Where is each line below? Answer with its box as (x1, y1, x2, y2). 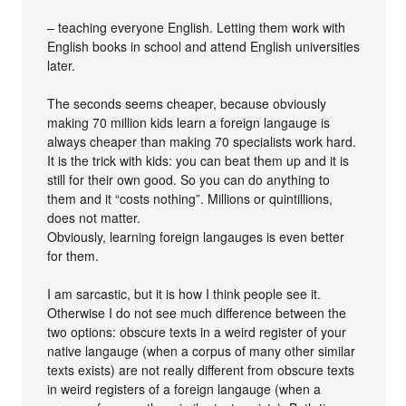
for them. (47, 246, 100, 265)
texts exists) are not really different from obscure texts (47, 361, 355, 379)
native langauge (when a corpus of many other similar (47, 342, 356, 360)
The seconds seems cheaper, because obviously (47, 94, 327, 112)
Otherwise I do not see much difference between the (47, 304, 347, 322)
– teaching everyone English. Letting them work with (47, 18, 346, 36)
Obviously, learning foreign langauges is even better (47, 227, 345, 246)
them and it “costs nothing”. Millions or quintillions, (47, 189, 333, 208)
